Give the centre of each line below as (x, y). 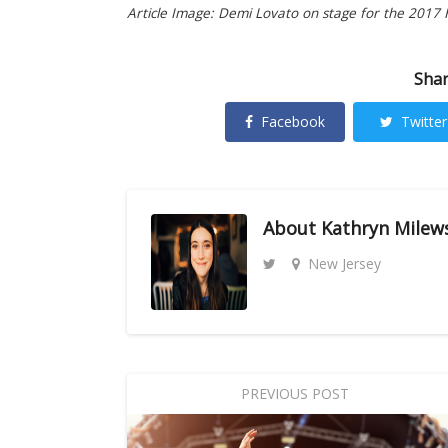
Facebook (293, 121)
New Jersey (344, 263)
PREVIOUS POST (294, 393)
